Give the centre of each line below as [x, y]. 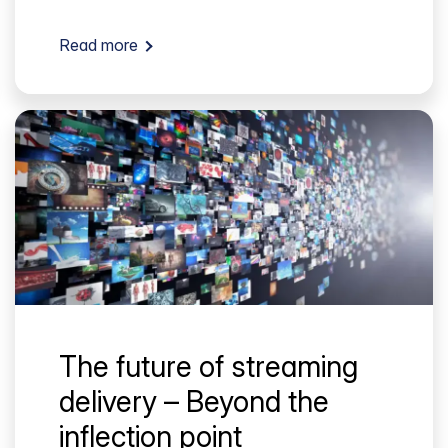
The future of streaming [208, 366]
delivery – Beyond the [194, 401]
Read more [98, 45]
